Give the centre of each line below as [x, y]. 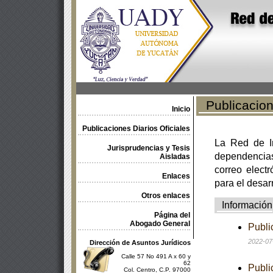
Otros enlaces [165, 196]
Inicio [181, 109]
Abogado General [160, 224]
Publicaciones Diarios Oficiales [136, 129]
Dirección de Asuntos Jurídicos [140, 243]
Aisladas [175, 157]
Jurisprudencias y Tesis [148, 148]
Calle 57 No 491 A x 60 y [156, 256]
